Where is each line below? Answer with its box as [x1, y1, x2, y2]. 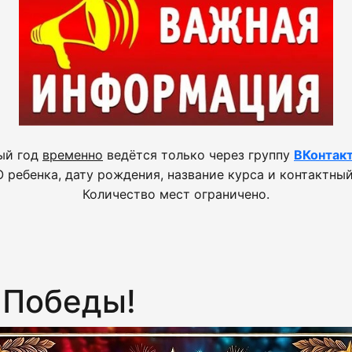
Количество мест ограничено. [82, 186, 269, 202]
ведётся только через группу [103, 147, 294, 163]
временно [42, 147, 103, 163]
